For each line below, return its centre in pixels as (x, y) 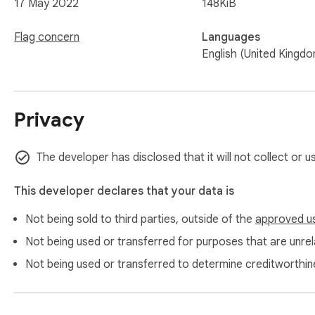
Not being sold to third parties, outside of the (140, 220)
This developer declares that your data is (124, 192)
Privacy (49, 120)
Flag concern (47, 37)
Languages (231, 37)
